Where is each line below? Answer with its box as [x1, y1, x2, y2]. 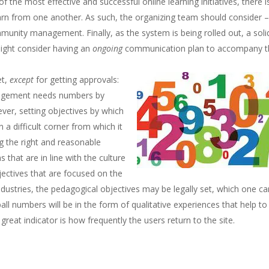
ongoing [92, 42, 123, 54]
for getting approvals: [36, 73, 119, 85]
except [10, 73, 37, 85]
